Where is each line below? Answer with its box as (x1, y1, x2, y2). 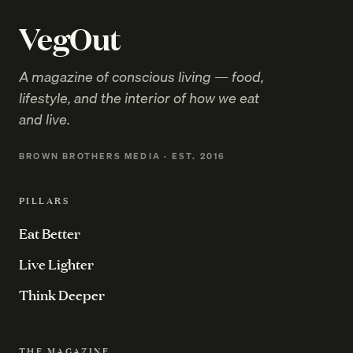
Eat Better (19, 224, 80, 243)
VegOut (19, 17, 121, 60)
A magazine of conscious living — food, (19, 65, 264, 89)
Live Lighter (19, 255, 94, 274)
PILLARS (19, 195, 69, 207)
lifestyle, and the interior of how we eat (19, 87, 259, 110)
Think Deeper (19, 285, 105, 305)
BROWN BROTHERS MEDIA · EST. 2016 (19, 149, 226, 164)
